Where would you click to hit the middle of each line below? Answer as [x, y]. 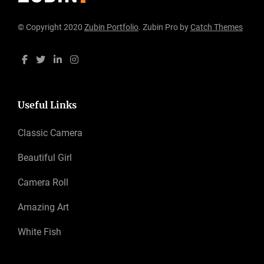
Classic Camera [50, 133]
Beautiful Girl [45, 157]
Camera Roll [43, 182]
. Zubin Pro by [164, 27]
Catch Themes [217, 27]
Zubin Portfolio [111, 27]
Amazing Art [43, 207]
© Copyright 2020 [51, 27]
